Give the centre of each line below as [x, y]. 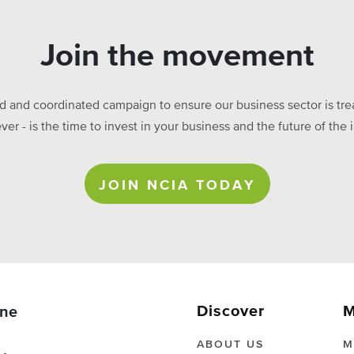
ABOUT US [230, 345]
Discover [231, 311]
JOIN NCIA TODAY [177, 186]
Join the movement [177, 57]
